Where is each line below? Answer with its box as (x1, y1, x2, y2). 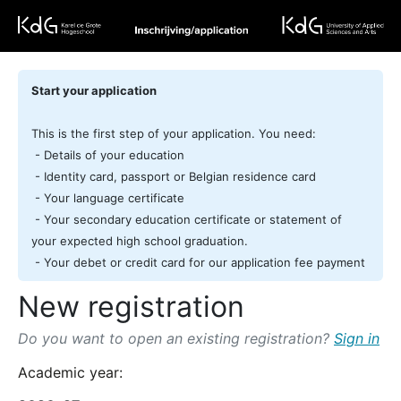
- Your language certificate (31, 191, 184, 206)
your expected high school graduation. (31, 234, 248, 249)
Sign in (334, 329, 380, 348)
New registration (18, 289, 244, 325)
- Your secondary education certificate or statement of (31, 212, 342, 227)
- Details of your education (31, 148, 184, 163)
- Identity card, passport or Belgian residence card (31, 169, 316, 184)
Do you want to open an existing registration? (18, 329, 334, 348)
